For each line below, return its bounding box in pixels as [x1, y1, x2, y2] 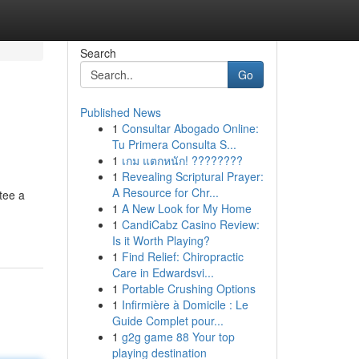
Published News [79, 104, 161, 120]
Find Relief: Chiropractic [121, 248, 244, 264]
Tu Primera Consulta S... [111, 136, 236, 152]
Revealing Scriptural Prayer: [121, 168, 264, 184]
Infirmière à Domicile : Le [121, 296, 248, 313]
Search [79, 45, 116, 61]
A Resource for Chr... [111, 184, 219, 200]
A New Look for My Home [121, 200, 252, 216]
